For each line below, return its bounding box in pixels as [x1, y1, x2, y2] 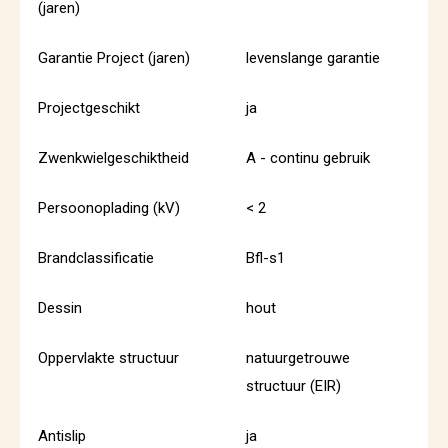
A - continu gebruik [246, 149, 370, 167]
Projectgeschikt [38, 99, 140, 117]
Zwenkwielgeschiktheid [38, 149, 189, 167]
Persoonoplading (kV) [38, 199, 180, 217]
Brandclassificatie [38, 249, 154, 267]
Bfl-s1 [246, 249, 285, 267]
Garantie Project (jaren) [38, 49, 190, 67]
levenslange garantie [246, 49, 380, 67]
